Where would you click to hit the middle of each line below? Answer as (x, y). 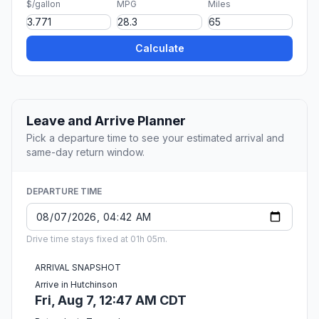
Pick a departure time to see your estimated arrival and (155, 138)
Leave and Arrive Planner (106, 121)
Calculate (159, 48)
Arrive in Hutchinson (76, 285)
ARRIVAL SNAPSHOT (78, 268)
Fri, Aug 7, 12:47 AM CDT (111, 300)
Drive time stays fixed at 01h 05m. (97, 239)
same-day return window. (85, 152)
